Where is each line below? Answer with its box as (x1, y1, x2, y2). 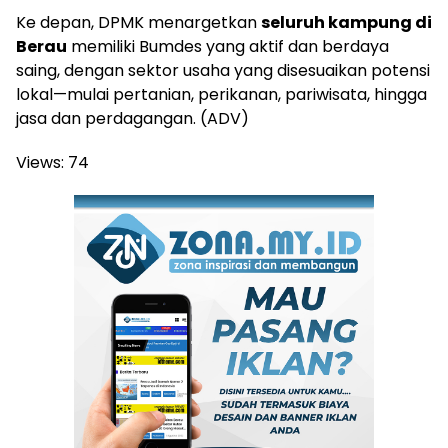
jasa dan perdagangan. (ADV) (16, 106, 249, 130)
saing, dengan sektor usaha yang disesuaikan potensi (16, 58, 430, 82)
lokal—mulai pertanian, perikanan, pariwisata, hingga (16, 82, 427, 106)
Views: (16, 150, 64, 174)
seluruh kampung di (261, 10, 432, 34)
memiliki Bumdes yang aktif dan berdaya (67, 34, 389, 58)
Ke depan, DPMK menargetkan (16, 10, 261, 34)
